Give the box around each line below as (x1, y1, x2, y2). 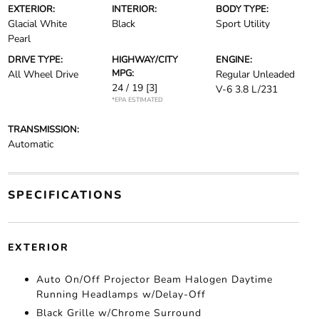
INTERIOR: (111, 3, 157, 16)
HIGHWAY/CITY (111, 53, 178, 67)
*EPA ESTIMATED (111, 95, 163, 105)
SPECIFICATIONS (7, 187, 122, 204)
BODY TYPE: (216, 3, 269, 16)
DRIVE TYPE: (7, 53, 63, 67)
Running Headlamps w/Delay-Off (36, 288, 206, 302)
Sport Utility (216, 17, 271, 31)
